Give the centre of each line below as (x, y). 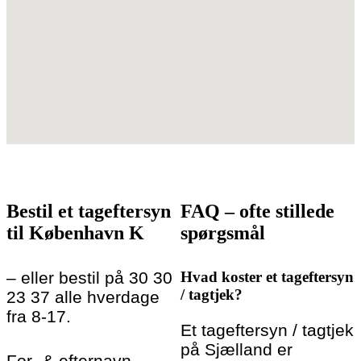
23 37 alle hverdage (83, 297)
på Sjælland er (237, 349)
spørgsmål (223, 232)
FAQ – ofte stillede (257, 211)
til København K (75, 232)
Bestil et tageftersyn (89, 211)
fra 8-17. (39, 316)
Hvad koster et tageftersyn (267, 276)
